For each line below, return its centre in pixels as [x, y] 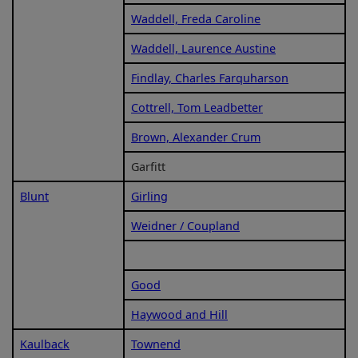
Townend [156, 344]
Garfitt [148, 166]
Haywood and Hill [179, 314]
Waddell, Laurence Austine [203, 48]
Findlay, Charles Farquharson [210, 78]
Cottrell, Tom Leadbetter [197, 107]
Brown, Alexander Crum [196, 137]
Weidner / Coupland [185, 225]
